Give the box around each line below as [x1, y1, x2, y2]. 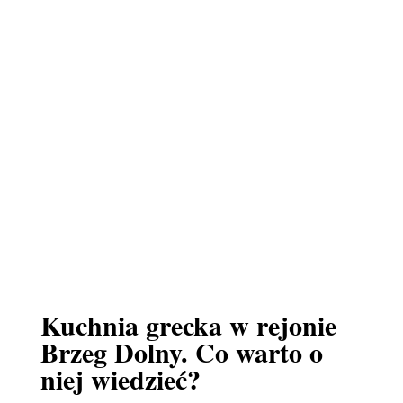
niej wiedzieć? [40, 359, 201, 399]
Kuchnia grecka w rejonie [40, 305, 336, 345]
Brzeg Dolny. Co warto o [40, 332, 323, 372]
